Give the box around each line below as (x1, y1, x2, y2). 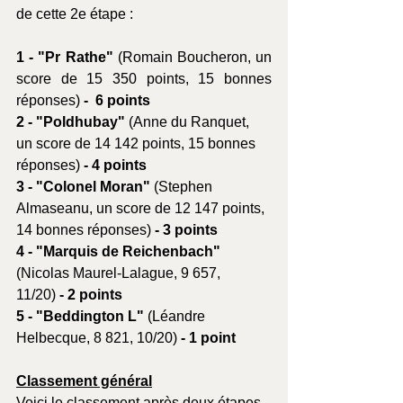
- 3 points (151, 222, 218, 238)
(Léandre (148, 309, 209, 325)
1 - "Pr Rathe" (16, 49, 118, 66)
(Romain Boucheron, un (117, 49, 273, 66)
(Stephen (154, 179, 216, 195)
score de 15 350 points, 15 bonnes (16, 71, 272, 87)
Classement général (16, 373, 152, 390)
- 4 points (80, 157, 147, 174)
